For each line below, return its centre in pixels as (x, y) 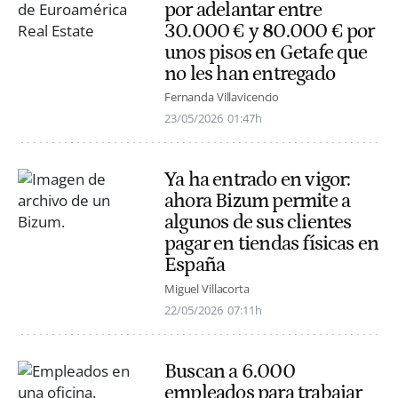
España (195, 265)
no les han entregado (250, 74)
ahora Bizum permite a (258, 201)
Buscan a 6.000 (230, 371)
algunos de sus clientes (258, 223)
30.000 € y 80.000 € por (270, 32)
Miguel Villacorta (207, 288)
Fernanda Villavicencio (222, 97)
